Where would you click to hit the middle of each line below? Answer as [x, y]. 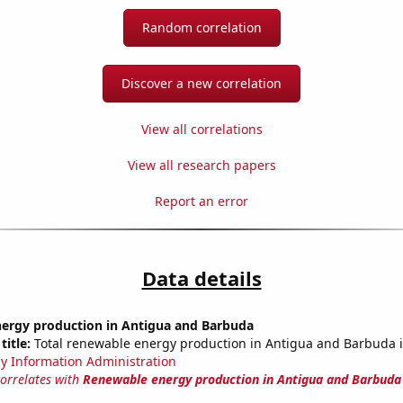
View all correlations [201, 130]
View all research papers [201, 166]
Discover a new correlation [201, 84]
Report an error [201, 201]
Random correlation [201, 28]
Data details [201, 278]
